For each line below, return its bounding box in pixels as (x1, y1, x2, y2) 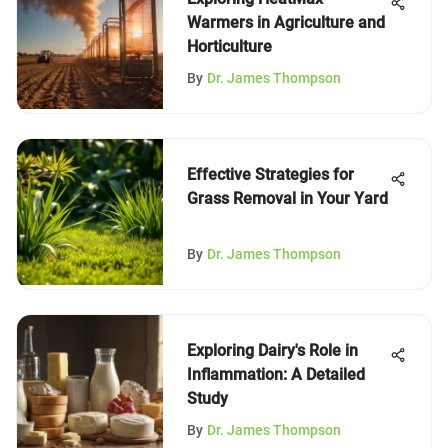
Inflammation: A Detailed (187, 365, 365, 384)
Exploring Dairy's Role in (187, 341, 358, 360)
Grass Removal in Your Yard (187, 189, 388, 208)
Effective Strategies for (187, 165, 354, 184)
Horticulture (187, 37, 272, 56)
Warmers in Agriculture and (187, 13, 385, 32)
